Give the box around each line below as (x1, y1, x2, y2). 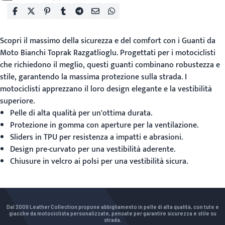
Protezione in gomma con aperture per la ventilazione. (10, 119, 198, 132)
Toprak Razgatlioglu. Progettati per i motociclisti (46, 46, 215, 60)
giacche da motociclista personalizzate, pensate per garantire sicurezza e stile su (9, 209, 216, 216)
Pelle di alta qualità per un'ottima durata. (10, 106, 152, 120)
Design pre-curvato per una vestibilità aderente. (10, 143, 175, 156)
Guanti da (182, 34, 215, 48)
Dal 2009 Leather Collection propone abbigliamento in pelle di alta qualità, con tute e (6, 203, 219, 210)
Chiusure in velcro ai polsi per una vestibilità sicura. (10, 155, 188, 168)
